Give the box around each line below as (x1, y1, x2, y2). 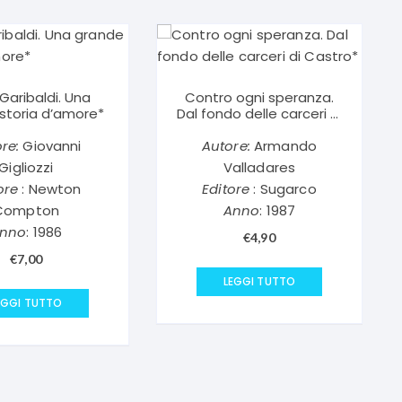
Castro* (232, 120, 286, 139)
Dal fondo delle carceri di (176, 104, 342, 123)
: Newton (18, 179, 82, 198)
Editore (202, 179, 250, 198)
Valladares (223, 158, 296, 177)
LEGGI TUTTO (223, 274, 296, 289)
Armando (249, 136, 318, 155)
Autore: (201, 136, 250, 155)
